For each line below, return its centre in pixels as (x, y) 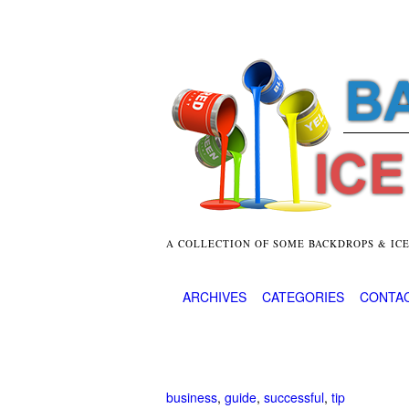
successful (294, 397)
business (192, 397)
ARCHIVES (215, 297)
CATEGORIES (304, 297)
